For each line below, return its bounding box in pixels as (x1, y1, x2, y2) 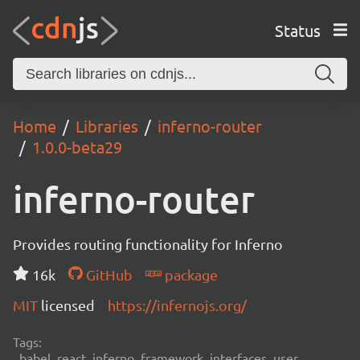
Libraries (76, 116, 138, 136)
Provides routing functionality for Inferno (13, 235, 283, 252)
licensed (41, 297, 95, 313)
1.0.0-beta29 (32, 137, 122, 157)
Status (274, 19, 321, 40)
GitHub (82, 266, 133, 283)
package (161, 266, 218, 283)
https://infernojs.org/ (108, 297, 247, 313)
